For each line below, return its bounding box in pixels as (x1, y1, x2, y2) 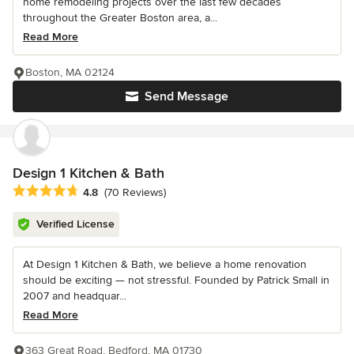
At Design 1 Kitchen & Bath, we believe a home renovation (23, 257, 307, 271)
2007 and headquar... (23, 288, 126, 303)
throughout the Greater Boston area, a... (23, 10, 217, 24)
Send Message (145, 88, 228, 104)
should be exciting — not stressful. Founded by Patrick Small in (23, 273, 330, 287)
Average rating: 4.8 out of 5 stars (12, 183, 191, 199)
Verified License (36, 217, 115, 231)
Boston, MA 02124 (25, 65, 115, 79)
